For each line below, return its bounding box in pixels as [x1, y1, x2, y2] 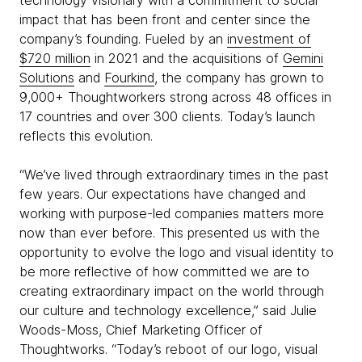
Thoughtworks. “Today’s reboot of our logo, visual [19, 341, 318, 357]
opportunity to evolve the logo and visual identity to [19, 244, 334, 260]
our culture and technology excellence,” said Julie [19, 302, 317, 318]
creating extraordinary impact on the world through [19, 283, 324, 299]
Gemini [283, 50, 323, 66]
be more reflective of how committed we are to [19, 263, 309, 280]
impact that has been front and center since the [19, 11, 310, 27]
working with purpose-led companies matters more [19, 205, 324, 221]
